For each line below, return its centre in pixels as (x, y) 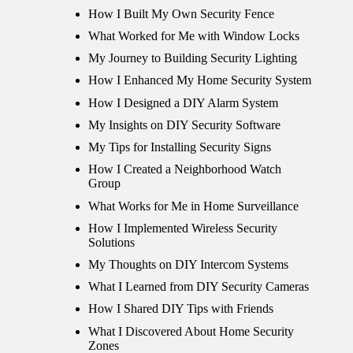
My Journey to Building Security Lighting (193, 58)
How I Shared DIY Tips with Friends (181, 309)
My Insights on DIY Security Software (184, 124)
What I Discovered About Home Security (191, 331)
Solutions (111, 242)
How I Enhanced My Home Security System (200, 80)
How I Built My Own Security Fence (181, 13)
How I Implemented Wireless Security (183, 228)
